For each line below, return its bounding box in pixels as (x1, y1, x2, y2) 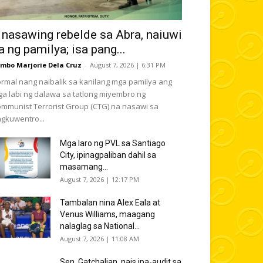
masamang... (60, 162, 108, 171)
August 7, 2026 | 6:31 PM (90, 60, 166, 69)
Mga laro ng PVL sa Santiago (60, 139, 166, 148)
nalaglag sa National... (60, 221, 140, 231)
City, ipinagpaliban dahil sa (60, 150, 156, 160)
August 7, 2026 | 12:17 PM (60, 175, 139, 184)
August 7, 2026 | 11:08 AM (60, 234, 139, 243)
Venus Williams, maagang (60, 210, 155, 219)
